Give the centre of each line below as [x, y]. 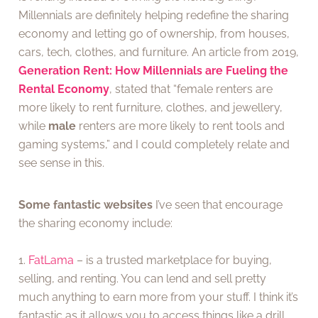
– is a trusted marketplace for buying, [173, 260]
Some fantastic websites [86, 204]
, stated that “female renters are [191, 89]
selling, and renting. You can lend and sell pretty [143, 278]
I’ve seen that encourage [218, 204]
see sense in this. [62, 163]
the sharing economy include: [96, 223]
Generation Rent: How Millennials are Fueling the [154, 71]
